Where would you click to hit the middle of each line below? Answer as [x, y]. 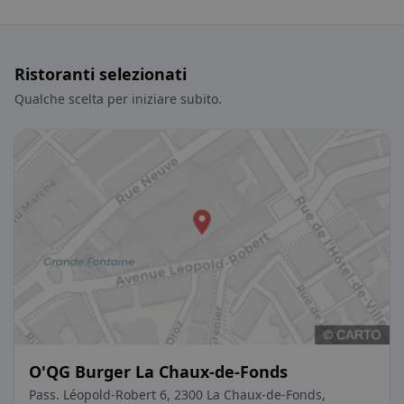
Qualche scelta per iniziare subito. [118, 99]
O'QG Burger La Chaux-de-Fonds [158, 371]
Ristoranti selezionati [101, 74]
